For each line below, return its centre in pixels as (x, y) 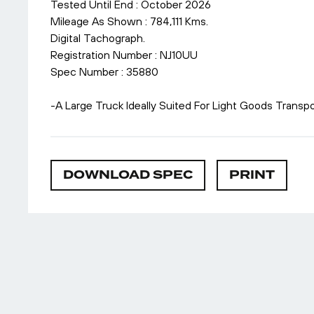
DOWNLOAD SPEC (128, 175)
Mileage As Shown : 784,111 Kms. (129, 21)
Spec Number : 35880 (104, 71)
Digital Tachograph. (98, 38)
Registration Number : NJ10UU (124, 55)
